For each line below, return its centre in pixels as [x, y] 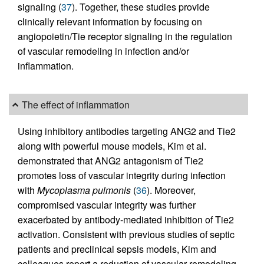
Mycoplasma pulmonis [84, 190]
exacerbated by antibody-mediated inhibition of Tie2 [126, 220]
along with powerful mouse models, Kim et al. [112, 146]
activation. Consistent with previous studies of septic [126, 235]
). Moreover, [171, 190]
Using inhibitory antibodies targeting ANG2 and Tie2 [127, 131]
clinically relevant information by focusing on [110, 22]
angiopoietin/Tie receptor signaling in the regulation [125, 37]
